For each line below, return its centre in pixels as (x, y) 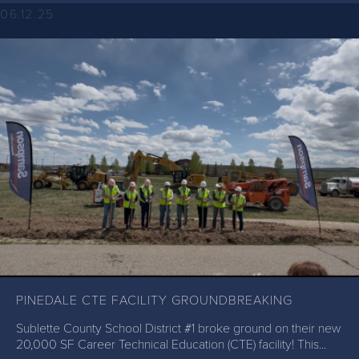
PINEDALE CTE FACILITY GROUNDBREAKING (154, 301)
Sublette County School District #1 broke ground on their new (178, 329)
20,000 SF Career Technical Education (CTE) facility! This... (171, 345)
